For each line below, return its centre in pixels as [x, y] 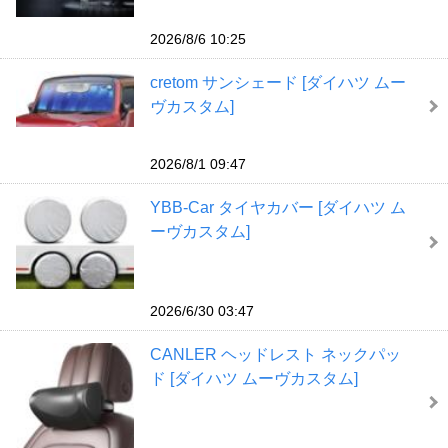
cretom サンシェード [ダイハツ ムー [277, 82]
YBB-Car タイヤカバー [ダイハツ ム [277, 208]
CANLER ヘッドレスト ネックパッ [275, 355]
